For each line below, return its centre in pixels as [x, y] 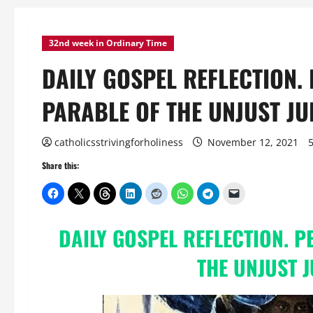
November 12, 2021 [253, 142]
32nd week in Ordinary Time [108, 43]
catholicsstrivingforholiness [119, 142]
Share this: [60, 165]
